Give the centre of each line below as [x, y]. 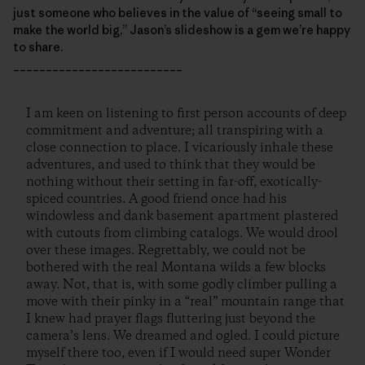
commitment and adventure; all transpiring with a [175, 131]
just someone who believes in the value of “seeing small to [178, 13]
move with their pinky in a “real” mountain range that [185, 302]
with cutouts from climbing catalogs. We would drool [182, 234]
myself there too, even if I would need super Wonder [178, 354]
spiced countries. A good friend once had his [156, 200]
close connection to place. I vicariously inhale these [180, 148]
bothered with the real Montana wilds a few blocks [176, 268]
